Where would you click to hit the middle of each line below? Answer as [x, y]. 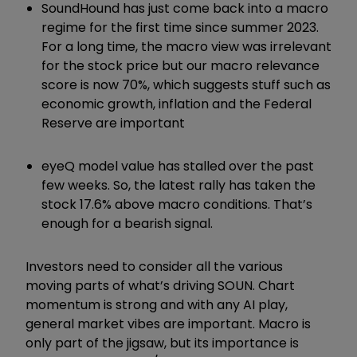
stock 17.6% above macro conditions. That [172, 204]
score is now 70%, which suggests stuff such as [186, 84]
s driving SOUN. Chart [229, 285]
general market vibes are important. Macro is [168, 324]
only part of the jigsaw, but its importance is [162, 343]
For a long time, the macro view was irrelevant [186, 46]
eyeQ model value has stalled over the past [178, 166]
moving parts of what [93, 285]
